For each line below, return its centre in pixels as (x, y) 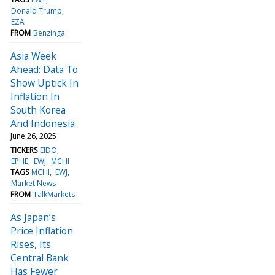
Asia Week (33, 56)
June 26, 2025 (33, 136)
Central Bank (40, 258)
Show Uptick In (45, 83)
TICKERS (24, 150)
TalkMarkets (54, 194)
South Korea (38, 110)
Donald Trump (37, 10)
